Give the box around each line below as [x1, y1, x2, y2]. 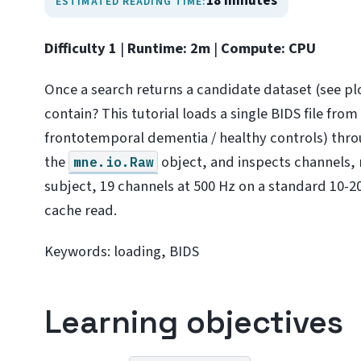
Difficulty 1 [44, 37, 118, 59]
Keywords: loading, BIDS [44, 241, 200, 262]
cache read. [44, 199, 118, 221]
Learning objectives [44, 301, 344, 342]
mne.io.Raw [73, 152, 154, 170]
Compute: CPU [221, 37, 317, 59]
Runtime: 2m [127, 37, 211, 59]
